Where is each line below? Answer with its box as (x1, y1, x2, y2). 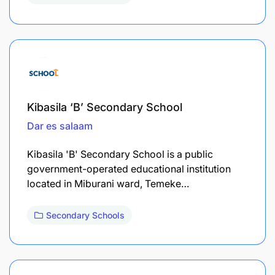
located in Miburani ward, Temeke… (27, 177, 189, 190)
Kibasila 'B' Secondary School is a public (27, 147, 213, 160)
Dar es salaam (27, 119, 93, 132)
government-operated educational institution (27, 162, 231, 175)
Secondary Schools (46, 209, 125, 220)
